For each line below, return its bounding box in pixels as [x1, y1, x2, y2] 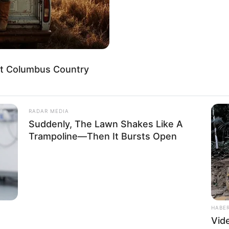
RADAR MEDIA [29, 108, 69, 114]
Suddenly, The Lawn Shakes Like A [29, 119, 183, 130]
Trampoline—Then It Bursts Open [29, 131, 177, 142]
